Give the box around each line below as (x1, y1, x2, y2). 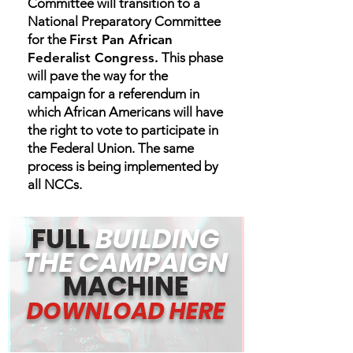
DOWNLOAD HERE (26, 295, 225, 327)
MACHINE (63, 267, 188, 305)
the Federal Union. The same (28, 140, 194, 156)
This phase (158, 50, 223, 65)
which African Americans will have (28, 104, 223, 120)
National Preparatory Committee (28, 13, 221, 29)
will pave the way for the (28, 68, 168, 84)
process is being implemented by (28, 158, 218, 174)
